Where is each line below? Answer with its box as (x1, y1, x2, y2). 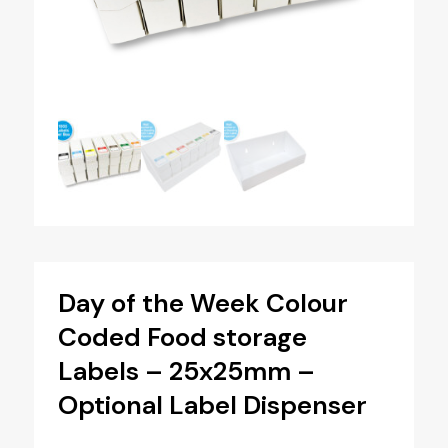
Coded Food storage (57, 319, 307, 354)
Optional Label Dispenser (57, 387, 367, 422)
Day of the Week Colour (57, 285, 348, 320)
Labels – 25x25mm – (57, 353, 315, 388)
